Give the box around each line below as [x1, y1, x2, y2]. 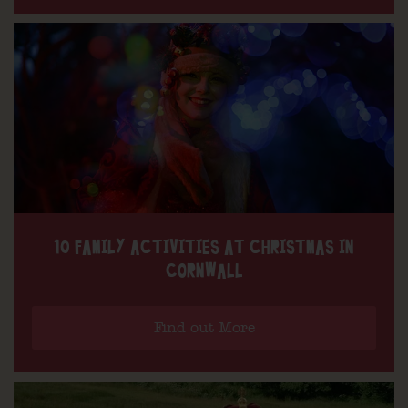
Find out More [153, 321, 255, 336]
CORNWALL [165, 258, 243, 285]
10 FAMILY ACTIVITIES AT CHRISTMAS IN [54, 234, 354, 261]
